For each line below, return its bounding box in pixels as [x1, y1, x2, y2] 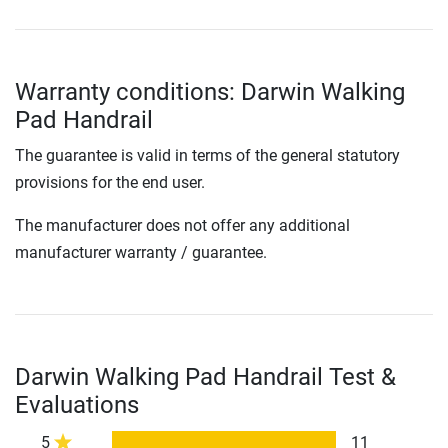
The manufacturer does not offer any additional [15, 216, 350, 236]
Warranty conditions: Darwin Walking [15, 78, 405, 107]
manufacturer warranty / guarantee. [15, 243, 267, 263]
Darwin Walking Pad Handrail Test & [15, 363, 396, 392]
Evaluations [15, 391, 139, 420]
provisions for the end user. [15, 173, 205, 193]
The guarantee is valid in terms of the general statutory [15, 146, 400, 166]
